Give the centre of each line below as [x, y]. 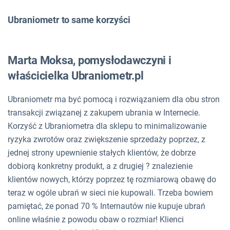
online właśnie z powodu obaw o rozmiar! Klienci [96, 220]
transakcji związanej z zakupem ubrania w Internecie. [104, 113]
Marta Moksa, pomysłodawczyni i [90, 61]
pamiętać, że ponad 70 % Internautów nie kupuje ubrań [107, 206]
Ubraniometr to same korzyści [69, 20]
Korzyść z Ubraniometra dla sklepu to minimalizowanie [107, 126]
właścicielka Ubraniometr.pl [76, 76]
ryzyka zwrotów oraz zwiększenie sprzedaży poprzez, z [107, 140]
